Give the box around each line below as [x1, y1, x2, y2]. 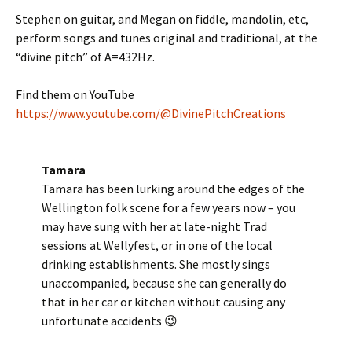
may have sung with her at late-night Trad [41, 218, 267, 234]
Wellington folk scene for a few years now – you [41, 200, 295, 215]
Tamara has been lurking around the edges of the [41, 181, 305, 196]
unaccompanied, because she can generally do [41, 275, 287, 291]
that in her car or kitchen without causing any [41, 294, 285, 310]
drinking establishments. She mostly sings [41, 256, 270, 272]
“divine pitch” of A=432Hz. [16, 49, 155, 64]
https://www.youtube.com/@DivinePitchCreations [16, 105, 286, 121]
